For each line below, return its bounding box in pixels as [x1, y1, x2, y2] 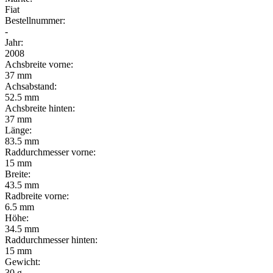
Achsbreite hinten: [5, 102, 75, 113]
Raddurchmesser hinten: [5, 234, 97, 245]
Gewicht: [5, 256, 40, 267]
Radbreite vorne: [5, 190, 69, 201]
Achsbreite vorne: [5, 58, 73, 69]
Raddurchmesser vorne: [5, 146, 96, 157]
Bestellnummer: [5, 15, 65, 26]
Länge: [5, 124, 32, 135]
